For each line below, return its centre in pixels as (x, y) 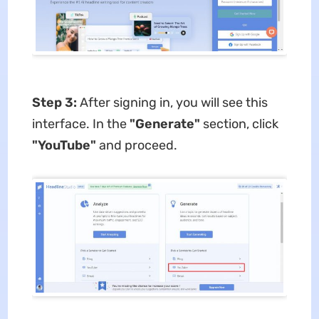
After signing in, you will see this (173, 102)
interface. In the (80, 124)
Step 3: (54, 102)
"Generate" (166, 124)
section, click (240, 124)
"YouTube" (64, 145)
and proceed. (136, 145)
